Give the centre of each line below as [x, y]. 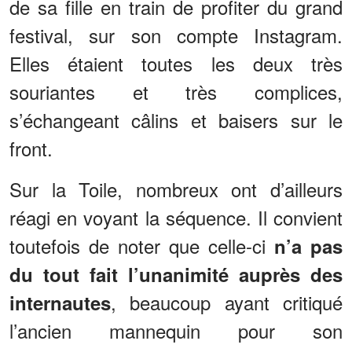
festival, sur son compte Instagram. [176, 35]
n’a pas [308, 246]
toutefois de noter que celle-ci [142, 245]
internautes [60, 302]
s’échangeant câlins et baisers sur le [176, 119]
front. [31, 148]
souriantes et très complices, [176, 91]
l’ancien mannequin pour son [176, 330]
